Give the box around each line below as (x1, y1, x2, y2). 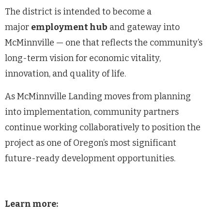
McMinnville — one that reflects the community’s (5, 37, 202, 48)
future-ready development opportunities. (5, 153, 175, 164)
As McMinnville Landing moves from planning (5, 91, 191, 102)
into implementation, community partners (5, 106, 179, 117)
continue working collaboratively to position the (5, 122, 201, 133)
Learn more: (5, 198, 58, 209)
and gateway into (108, 21, 180, 32)
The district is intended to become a (5, 6, 152, 17)
